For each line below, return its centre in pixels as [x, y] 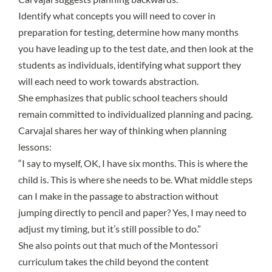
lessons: [35, 146]
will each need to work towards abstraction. [108, 81]
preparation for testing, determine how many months [128, 32]
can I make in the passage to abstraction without [118, 195]
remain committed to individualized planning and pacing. [135, 114]
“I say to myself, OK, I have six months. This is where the [133, 163]
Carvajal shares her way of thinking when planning [122, 130]
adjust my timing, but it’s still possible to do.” [110, 228]
